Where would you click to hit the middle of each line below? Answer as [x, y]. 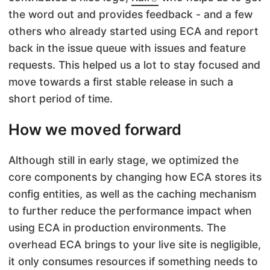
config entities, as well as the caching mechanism [132, 193]
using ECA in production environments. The [117, 227]
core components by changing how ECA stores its [135, 177]
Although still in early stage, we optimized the [124, 160]
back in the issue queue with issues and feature [127, 48]
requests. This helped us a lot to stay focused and [134, 65]
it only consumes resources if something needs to [133, 261]
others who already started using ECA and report [133, 31]
